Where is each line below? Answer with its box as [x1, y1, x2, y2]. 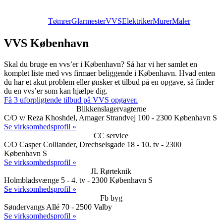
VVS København [4, 36, 89, 50]
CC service [94, 131, 128, 140]
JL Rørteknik [91, 166, 131, 175]
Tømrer [48, 17, 71, 25]
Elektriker [122, 17, 153, 25]
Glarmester [71, 17, 106, 25]
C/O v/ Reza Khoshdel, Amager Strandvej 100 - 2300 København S [4, 113, 217, 122]
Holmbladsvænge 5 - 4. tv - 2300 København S [4, 175, 153, 184]
